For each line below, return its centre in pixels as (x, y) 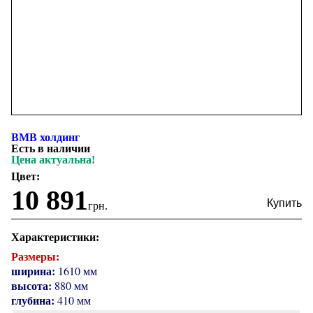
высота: (31, 285)
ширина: (33, 271)
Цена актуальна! (53, 160)
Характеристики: (55, 237)
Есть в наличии (51, 148)
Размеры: (35, 257)
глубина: (33, 300)
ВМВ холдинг (45, 137)
